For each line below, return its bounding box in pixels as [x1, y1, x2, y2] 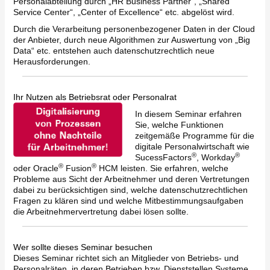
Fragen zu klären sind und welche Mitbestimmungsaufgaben [13, 196, 243, 206]
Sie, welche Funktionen [134, 120, 224, 130]
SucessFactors [134, 152, 192, 162]
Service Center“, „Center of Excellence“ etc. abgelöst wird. [13, 7, 234, 17]
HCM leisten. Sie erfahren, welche [96, 163, 228, 173]
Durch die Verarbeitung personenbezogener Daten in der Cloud [13, 24, 255, 34]
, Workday [196, 152, 235, 162]
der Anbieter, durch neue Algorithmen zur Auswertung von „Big [13, 35, 250, 45]
